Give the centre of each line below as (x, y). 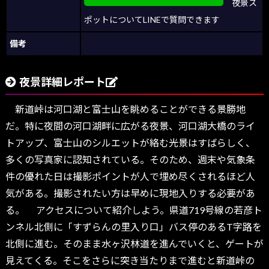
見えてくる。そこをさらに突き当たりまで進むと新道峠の (130, 261)
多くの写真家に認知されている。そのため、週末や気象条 (130, 160)
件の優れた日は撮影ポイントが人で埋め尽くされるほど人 (130, 177)
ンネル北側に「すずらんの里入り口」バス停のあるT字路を (133, 227)
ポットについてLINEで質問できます (152, 20)
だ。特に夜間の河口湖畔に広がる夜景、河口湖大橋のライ (130, 126)
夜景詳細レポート (62, 82)
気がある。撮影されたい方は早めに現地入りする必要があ (130, 193)
